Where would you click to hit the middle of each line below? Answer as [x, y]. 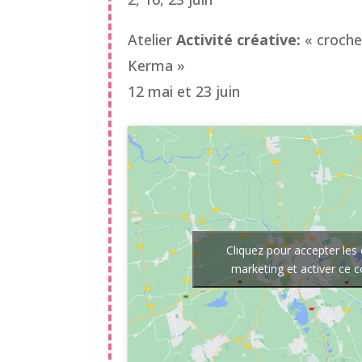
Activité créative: [241, 39]
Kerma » [157, 65]
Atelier [152, 39]
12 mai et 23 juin [184, 91]
